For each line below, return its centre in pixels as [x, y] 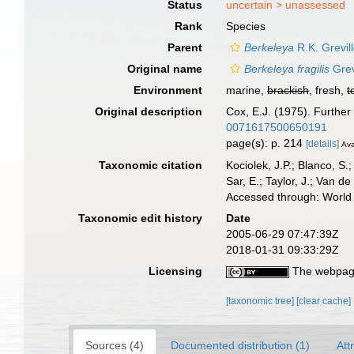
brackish [288, 90]
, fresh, [328, 90]
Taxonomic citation [151, 165]
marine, [247, 90]
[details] [323, 144]
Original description [149, 111]
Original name [165, 69]
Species [246, 26]
